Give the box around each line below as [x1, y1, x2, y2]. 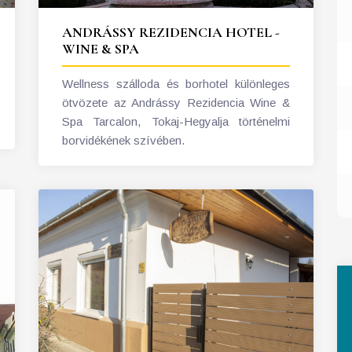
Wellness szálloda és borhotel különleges [62, 76, 290, 90]
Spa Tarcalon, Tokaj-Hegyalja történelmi [62, 114, 290, 128]
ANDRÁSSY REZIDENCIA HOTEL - [62, 23, 280, 41]
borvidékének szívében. [62, 133, 185, 147]
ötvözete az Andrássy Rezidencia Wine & [62, 95, 290, 109]
